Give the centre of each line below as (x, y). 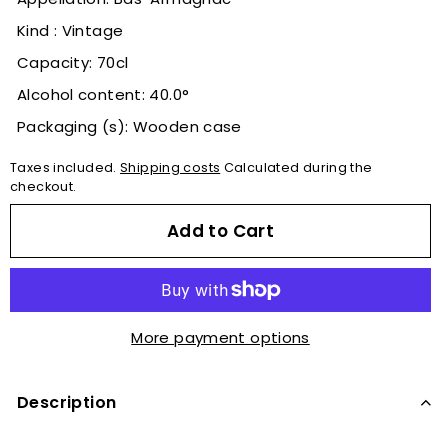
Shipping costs (170, 167)
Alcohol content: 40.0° (103, 94)
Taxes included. (65, 167)
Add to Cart (220, 230)
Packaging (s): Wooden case (129, 126)
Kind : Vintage (70, 30)
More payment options (220, 337)
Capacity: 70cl (73, 62)
